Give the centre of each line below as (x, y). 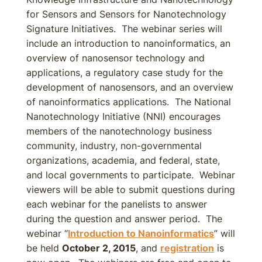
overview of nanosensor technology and (116, 58)
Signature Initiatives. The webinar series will (124, 29)
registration (187, 248)
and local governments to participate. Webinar (131, 175)
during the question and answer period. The (124, 219)
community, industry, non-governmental (114, 146)
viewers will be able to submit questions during (131, 189)
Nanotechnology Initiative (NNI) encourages (123, 116)
